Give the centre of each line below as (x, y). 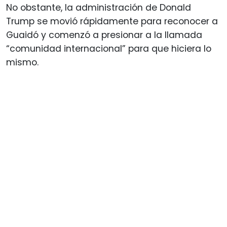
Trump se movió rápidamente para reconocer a (112, 21)
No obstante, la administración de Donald (99, 7)
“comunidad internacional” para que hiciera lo (109, 48)
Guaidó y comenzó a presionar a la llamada (104, 35)
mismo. (22, 62)
